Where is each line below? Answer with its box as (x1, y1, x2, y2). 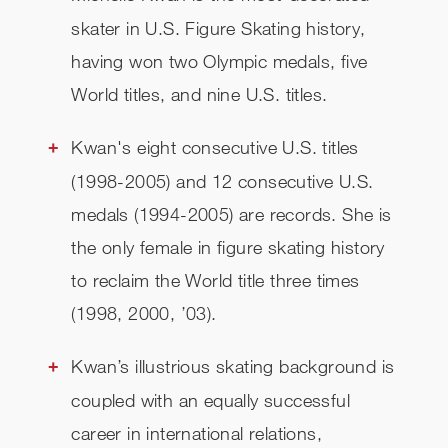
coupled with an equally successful (71, 389, 350, 412)
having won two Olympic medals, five (71, 50, 368, 73)
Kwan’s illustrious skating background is (71, 355, 395, 378)
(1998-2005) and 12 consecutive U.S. (71, 170, 374, 193)
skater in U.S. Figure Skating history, (71, 17, 366, 40)
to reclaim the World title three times (71, 269, 360, 292)
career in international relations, (71, 422, 322, 445)
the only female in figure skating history (71, 236, 385, 259)
